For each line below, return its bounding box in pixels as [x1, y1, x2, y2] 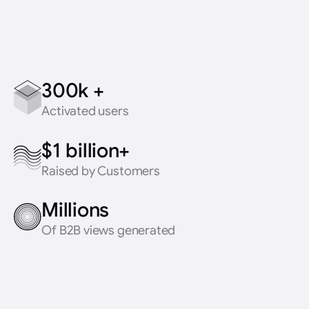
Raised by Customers [41, 162, 160, 179]
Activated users [41, 103, 129, 119]
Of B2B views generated [41, 222, 176, 239]
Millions [41, 197, 109, 223]
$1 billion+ [41, 137, 130, 163]
